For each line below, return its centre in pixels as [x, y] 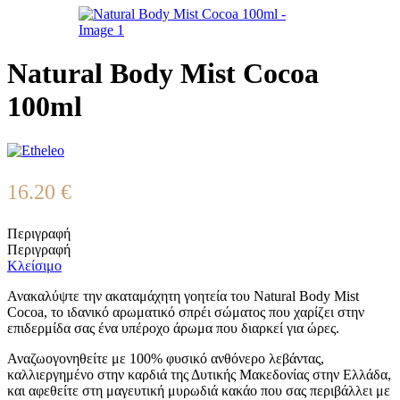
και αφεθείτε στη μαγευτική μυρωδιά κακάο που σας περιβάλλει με [199, 390]
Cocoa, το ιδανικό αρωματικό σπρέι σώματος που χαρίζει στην [186, 312]
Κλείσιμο [34, 265]
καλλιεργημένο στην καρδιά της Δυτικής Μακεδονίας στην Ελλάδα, [199, 374]
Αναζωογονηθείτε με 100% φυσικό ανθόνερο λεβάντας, [166, 358]
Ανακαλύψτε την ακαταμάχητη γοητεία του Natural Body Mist [183, 296]
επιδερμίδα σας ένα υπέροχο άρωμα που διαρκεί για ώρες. [173, 328]
